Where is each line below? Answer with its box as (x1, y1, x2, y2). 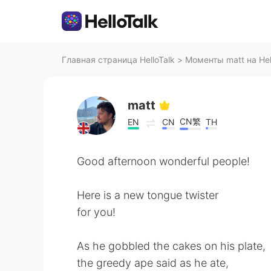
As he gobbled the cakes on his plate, (77, 240, 266, 252)
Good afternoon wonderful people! (77, 155, 250, 168)
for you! (77, 206, 116, 218)
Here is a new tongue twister (77, 189, 218, 201)
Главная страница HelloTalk (62, 54, 175, 65)
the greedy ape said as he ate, (77, 256, 229, 269)
